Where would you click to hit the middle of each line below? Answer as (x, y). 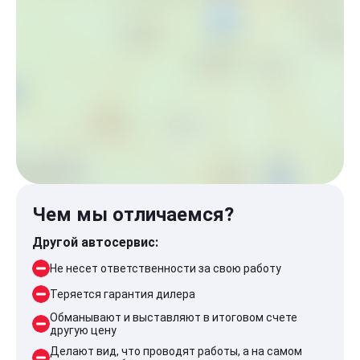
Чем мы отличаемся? (133, 215)
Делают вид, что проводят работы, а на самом (176, 351)
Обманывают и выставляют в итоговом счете (174, 317)
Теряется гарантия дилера (123, 294)
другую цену (83, 330)
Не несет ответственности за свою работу (166, 268)
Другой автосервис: (95, 242)
